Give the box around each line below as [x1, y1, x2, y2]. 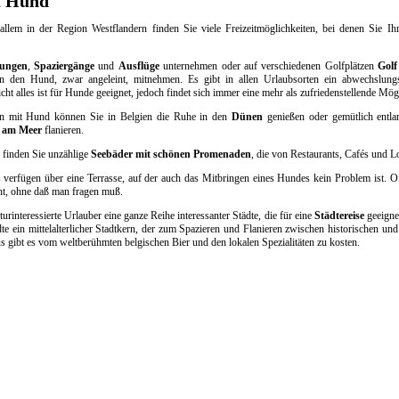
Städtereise [314, 209, 368, 222]
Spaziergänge [34, 60, 99, 72]
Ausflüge [118, 60, 164, 72]
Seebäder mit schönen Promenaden [91, 148, 251, 160]
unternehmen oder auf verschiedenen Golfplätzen [163, 60, 374, 72]
